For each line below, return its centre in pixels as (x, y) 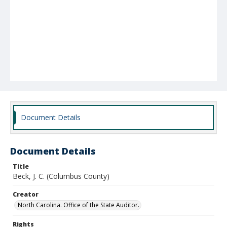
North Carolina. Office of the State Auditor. (79, 205)
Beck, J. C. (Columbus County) (61, 176)
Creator (26, 194)
